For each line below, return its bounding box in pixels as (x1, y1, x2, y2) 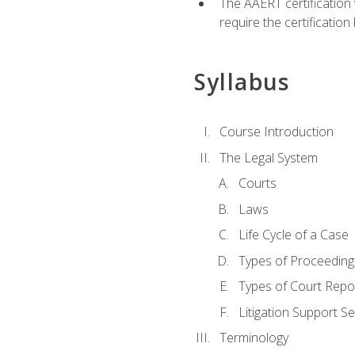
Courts (238, 174, 277, 193)
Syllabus (193, 66, 290, 97)
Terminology (219, 329, 288, 347)
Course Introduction (219, 122, 334, 140)
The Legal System (219, 148, 318, 166)
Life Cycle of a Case (238, 226, 349, 244)
